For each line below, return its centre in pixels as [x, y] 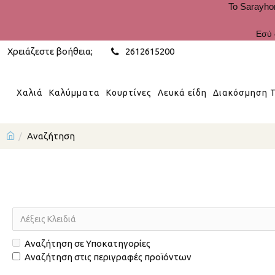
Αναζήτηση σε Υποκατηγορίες [87, 243]
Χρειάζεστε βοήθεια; [50, 51]
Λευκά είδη [182, 92]
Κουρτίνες [129, 92]
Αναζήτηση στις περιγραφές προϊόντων [108, 257]
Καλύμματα [75, 92]
